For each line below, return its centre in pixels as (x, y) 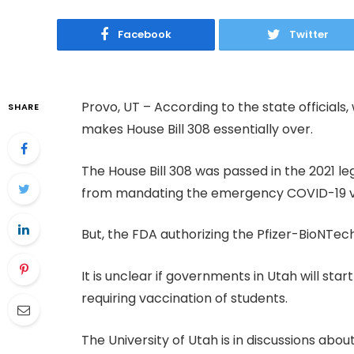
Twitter (309, 34)
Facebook (145, 34)
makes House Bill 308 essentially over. (197, 129)
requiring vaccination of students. (186, 298)
